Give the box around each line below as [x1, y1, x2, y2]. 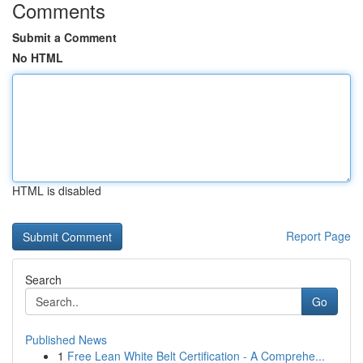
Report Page [286, 228, 351, 244]
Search [25, 271, 62, 288]
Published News [25, 331, 107, 348]
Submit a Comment [12, 29, 117, 45]
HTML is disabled [12, 182, 101, 199]
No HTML [12, 49, 63, 66]
